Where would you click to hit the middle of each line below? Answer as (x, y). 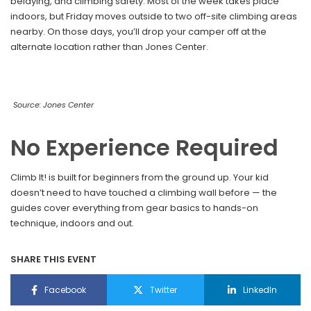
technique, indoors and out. (72, 224)
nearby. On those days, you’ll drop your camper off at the (138, 32)
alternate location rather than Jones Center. (109, 47)
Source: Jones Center (53, 105)
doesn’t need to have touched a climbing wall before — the (144, 193)
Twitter (164, 289)
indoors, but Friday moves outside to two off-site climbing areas (154, 17)
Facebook (66, 289)
